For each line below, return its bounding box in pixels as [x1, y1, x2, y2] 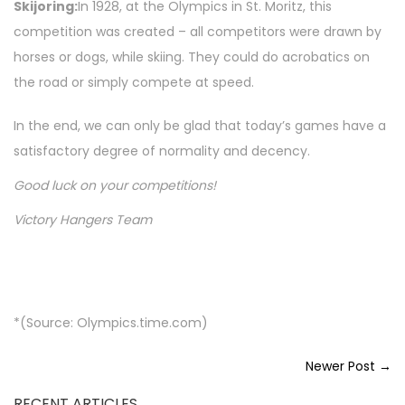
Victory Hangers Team [14, 211, 152, 230]
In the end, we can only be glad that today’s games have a [14, 117, 386, 136]
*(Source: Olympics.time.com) [14, 314, 208, 333]
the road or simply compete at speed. [14, 73, 254, 92]
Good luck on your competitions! [14, 176, 216, 195]
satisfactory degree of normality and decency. [14, 142, 310, 161]
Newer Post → [306, 357, 391, 376]
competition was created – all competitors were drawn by [14, 23, 381, 42]
